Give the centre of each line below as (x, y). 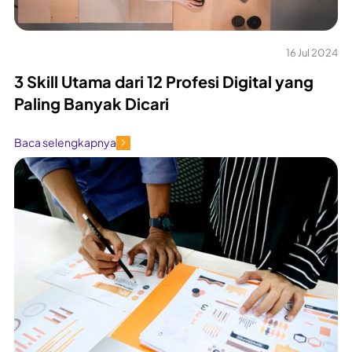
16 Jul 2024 (312, 52)
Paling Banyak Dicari (92, 103)
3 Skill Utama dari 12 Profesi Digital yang (164, 81)
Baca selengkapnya (65, 143)
